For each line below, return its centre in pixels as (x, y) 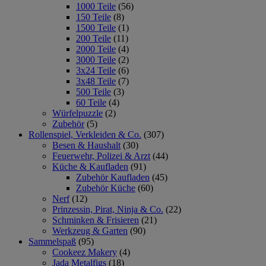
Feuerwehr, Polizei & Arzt (101, 156)
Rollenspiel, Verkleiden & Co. (85, 134)
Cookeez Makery (85, 252)
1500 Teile (96, 28)
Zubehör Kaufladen (113, 177)
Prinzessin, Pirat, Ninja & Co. (108, 209)
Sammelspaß (52, 241)
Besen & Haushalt (86, 145)
